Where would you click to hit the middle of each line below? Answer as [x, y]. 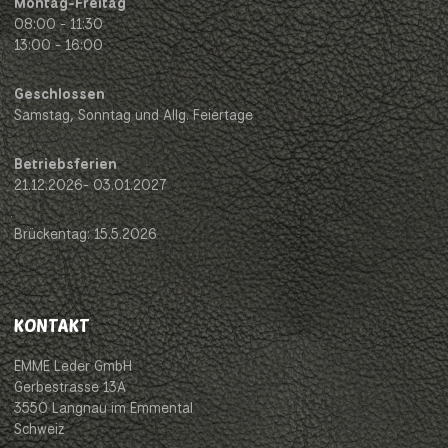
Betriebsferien [65, 163]
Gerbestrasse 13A [70, 386]
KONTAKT [51, 324]
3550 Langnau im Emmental [103, 407]
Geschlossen [59, 93]
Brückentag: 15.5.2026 [85, 233]
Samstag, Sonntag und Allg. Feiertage [133, 114]
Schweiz [39, 428]
